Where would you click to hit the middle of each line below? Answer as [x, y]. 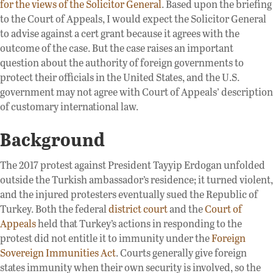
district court [138, 208]
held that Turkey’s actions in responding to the [139, 223]
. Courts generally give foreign [181, 252]
